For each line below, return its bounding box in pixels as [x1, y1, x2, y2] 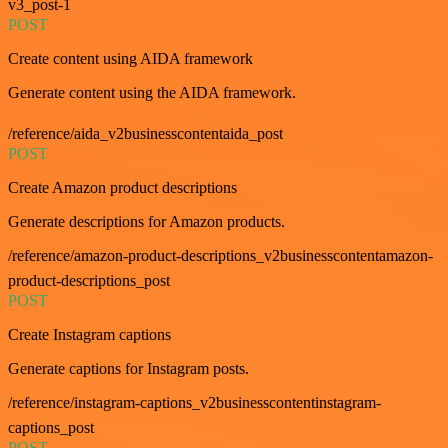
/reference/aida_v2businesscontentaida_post [8, 124, 283, 142]
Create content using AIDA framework [8, 49, 253, 67]
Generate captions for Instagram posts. [8, 359, 249, 377]
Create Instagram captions [8, 325, 171, 343]
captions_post [8, 418, 94, 436]
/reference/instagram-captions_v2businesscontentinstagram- [8, 393, 381, 411]
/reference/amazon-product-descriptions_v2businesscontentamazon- [8, 246, 433, 264]
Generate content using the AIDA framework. [8, 83, 296, 101]
